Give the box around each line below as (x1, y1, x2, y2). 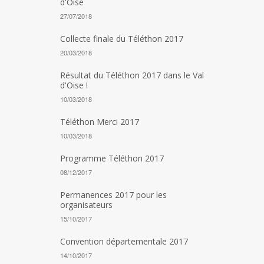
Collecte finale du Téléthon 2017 (60, 33, 183, 44)
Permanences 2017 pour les (60, 189, 167, 200)
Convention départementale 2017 (60, 236, 188, 247)
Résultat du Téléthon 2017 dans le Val (60, 70, 204, 81)
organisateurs (60, 199, 113, 210)
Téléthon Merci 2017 (60, 116, 139, 127)
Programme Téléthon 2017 (60, 153, 164, 164)
